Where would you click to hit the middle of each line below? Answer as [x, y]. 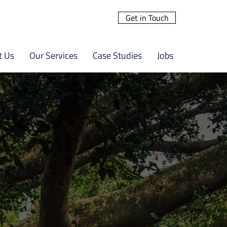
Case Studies [117, 55]
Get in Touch [147, 18]
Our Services [53, 55]
